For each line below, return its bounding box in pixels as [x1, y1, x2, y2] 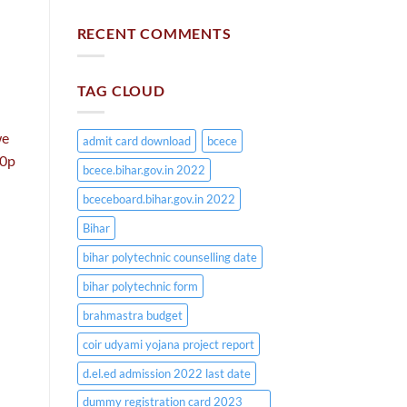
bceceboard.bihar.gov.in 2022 [82, 192, 235, 207]
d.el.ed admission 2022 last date [82, 366, 251, 382]
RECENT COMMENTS [76, 25, 232, 43]
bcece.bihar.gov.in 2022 [82, 163, 205, 178]
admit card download [82, 134, 191, 149]
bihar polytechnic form [82, 279, 198, 294]
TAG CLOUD [76, 81, 165, 99]
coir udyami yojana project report [82, 337, 254, 352]
